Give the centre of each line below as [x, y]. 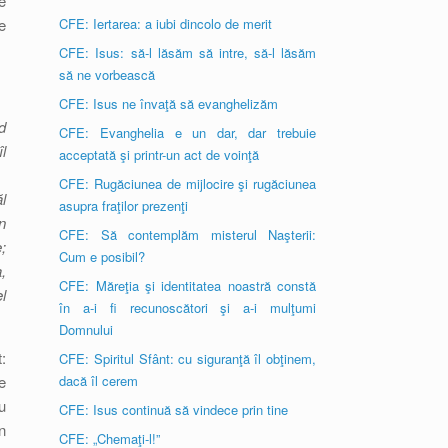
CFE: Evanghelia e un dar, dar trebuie [187, 132]
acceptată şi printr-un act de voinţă [159, 154]
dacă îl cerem [99, 380]
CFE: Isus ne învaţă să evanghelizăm [169, 103]
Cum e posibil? [102, 256]
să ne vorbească [107, 74]
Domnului [86, 329]
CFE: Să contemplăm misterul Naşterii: [187, 234]
